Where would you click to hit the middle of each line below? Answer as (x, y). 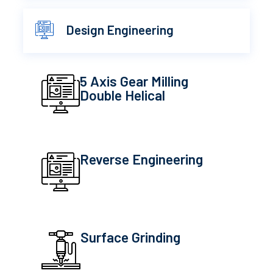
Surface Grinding (131, 237)
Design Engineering (120, 29)
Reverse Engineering (142, 159)
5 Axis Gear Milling (134, 81)
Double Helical (123, 95)
